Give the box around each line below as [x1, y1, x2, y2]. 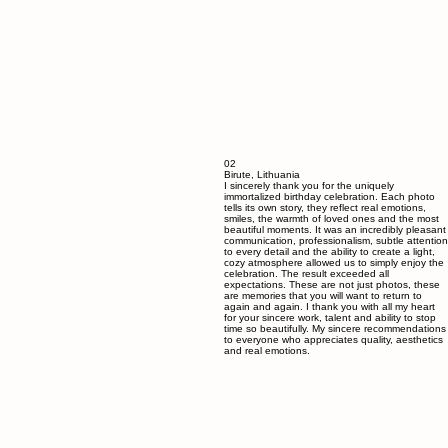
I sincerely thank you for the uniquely [224, 220, 394, 231]
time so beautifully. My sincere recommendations [224, 363, 446, 374]
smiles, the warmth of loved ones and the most [224, 253, 439, 264]
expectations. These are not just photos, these [224, 319, 440, 330]
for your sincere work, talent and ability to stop [224, 352, 436, 363]
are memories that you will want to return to [224, 330, 422, 341]
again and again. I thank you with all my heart [224, 341, 435, 352]
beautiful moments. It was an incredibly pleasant [224, 264, 446, 275]
